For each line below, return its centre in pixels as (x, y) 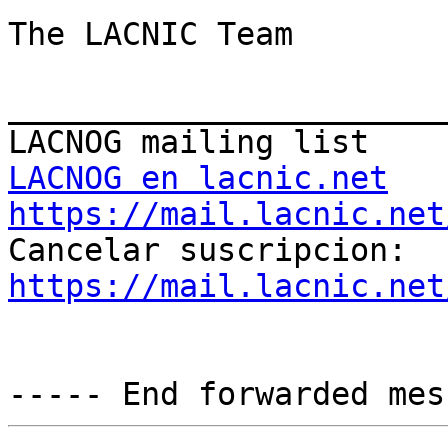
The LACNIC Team (150, 34)
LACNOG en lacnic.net (198, 178)
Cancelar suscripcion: (416, 250)
